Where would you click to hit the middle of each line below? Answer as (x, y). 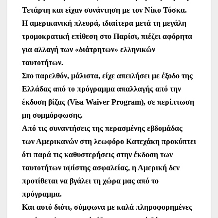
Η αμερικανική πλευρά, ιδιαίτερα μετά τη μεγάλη (104, 23)
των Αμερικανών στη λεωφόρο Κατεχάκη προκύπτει (109, 142)
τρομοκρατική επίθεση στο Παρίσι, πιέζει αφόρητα (107, 36)
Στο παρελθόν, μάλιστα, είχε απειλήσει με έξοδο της (107, 76)
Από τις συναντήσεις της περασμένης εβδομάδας (102, 128)
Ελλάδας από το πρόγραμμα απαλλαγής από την (101, 89)
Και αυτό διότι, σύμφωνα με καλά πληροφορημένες (107, 207)
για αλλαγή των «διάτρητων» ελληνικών (89, 50)
